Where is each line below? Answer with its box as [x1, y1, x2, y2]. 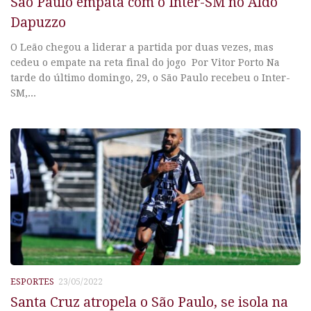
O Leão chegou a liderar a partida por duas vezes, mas [10, 42, 274, 53]
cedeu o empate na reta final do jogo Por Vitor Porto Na [10, 57, 280, 69]
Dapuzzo [10, 15, 66, 31]
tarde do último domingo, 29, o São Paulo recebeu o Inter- [10, 72, 290, 84]
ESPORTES [10, 277, 54, 287]
